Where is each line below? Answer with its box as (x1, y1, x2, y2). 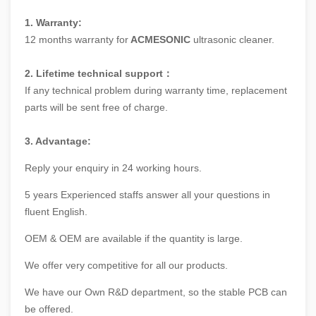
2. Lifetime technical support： (25, 68, 173, 79)
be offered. (25, 303, 73, 315)
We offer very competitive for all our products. (25, 260, 228, 271)
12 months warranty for (25, 34, 128, 45)
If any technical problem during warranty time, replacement (25, 85, 287, 96)
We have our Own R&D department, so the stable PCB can (25, 286, 287, 298)
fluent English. (25, 206, 87, 217)
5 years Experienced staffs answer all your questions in (25, 189, 270, 200)
